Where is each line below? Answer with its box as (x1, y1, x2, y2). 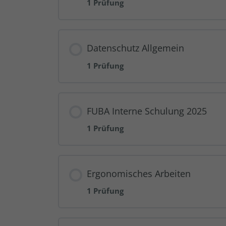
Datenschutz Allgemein (86, 42, 184, 54)
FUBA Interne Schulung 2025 (86, 104, 207, 117)
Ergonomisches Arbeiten (86, 167, 191, 180)
